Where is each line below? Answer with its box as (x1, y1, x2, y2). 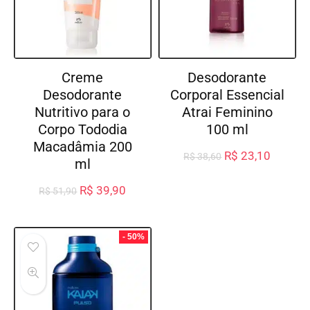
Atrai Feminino (181, 104, 273, 121)
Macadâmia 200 (33, 138, 132, 156)
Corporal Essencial (170, 86, 284, 104)
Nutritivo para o (35, 104, 131, 121)
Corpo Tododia (37, 121, 127, 138)
